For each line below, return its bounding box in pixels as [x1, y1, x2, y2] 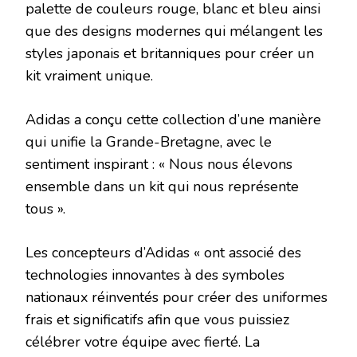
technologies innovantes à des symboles [25, 265, 284, 285]
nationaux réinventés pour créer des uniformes [25, 288, 328, 308]
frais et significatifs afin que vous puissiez [25, 310, 289, 330]
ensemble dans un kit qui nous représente [25, 177, 299, 197]
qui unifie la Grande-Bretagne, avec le [25, 132, 272, 152]
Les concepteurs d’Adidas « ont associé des [25, 243, 301, 263]
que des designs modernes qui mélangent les [25, 22, 323, 41]
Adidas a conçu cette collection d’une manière [25, 110, 321, 130]
